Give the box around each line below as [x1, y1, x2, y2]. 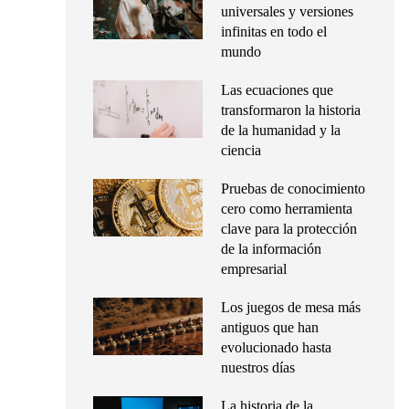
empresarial [221, 261, 287, 277]
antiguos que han [221, 320, 319, 335]
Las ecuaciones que [221, 82, 333, 98]
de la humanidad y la [221, 122, 341, 138]
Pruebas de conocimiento [221, 181, 365, 196]
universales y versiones [221, 4, 353, 19]
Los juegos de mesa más [221, 299, 361, 315]
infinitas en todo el [221, 24, 327, 39]
